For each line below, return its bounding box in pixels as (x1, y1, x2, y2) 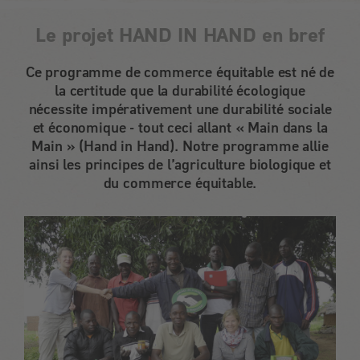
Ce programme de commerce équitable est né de (25, 63, 335, 81)
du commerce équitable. (103, 174, 257, 192)
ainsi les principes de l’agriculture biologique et (29, 155, 331, 174)
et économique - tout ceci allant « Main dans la (32, 118, 328, 137)
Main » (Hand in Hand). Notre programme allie (31, 137, 329, 155)
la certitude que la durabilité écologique (55, 81, 305, 100)
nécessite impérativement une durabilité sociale (28, 100, 332, 118)
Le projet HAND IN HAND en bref (35, 22, 325, 47)
